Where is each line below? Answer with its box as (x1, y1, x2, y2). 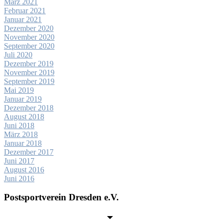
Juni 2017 (4, 156, 34, 165)
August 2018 (4, 112, 44, 121)
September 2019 (4, 77, 55, 85)
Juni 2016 (4, 174, 34, 183)
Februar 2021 (4, 6, 46, 15)
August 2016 (4, 165, 44, 174)
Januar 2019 (4, 94, 42, 103)
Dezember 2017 (4, 147, 54, 156)
